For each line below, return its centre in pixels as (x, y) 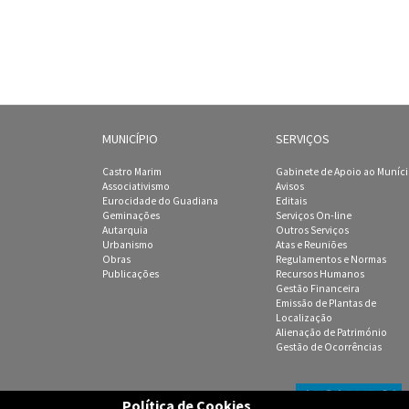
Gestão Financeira (318, 288)
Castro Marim (132, 171)
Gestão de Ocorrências (329, 346)
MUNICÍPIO (130, 138)
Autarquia (125, 230)
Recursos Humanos (320, 273)
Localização (304, 317)
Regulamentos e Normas (331, 259)
